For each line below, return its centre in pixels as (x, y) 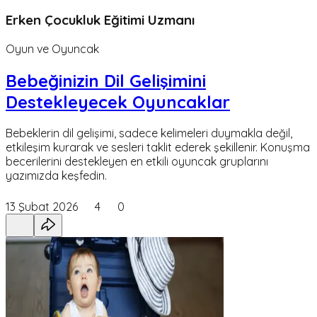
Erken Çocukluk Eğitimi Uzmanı (100, 19)
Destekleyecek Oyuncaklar (118, 102)
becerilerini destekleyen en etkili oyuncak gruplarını (137, 162)
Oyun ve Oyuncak (52, 48)
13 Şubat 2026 (42, 207)
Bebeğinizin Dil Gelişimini (106, 80)
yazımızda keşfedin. (56, 176)
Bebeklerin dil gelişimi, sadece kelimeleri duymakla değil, (149, 133)
